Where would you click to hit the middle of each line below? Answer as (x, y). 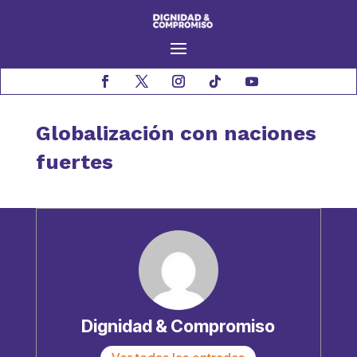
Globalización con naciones (176, 133)
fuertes (74, 162)
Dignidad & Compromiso (178, 326)
